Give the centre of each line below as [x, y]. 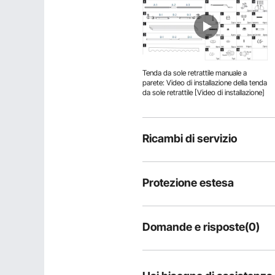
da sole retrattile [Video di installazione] [203, 92]
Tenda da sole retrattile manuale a [195, 73]
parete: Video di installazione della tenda [205, 83]
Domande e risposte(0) [201, 227]
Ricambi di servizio [190, 138]
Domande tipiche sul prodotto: [201, 254]
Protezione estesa [188, 183]
